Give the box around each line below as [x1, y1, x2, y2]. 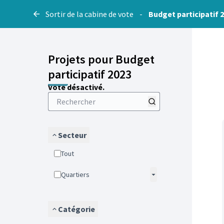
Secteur [58, 130, 86, 140]
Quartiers [66, 170, 89, 179]
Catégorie [58, 204, 95, 214]
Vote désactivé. [48, 82, 104, 92]
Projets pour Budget [48, 51, 154, 67]
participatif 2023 [48, 66, 131, 82]
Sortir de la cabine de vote [45, 9, 133, 19]
